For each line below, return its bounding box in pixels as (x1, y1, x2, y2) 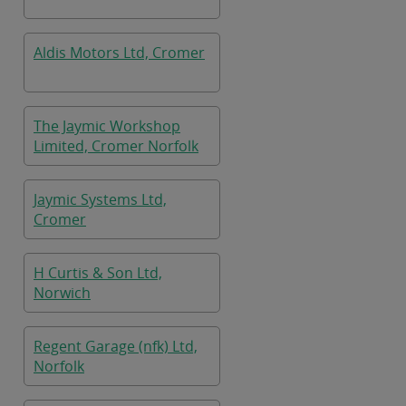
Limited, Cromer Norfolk (34, 136, 198, 156)
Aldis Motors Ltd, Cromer (34, 43, 205, 63)
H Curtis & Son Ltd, (34, 263, 162, 283)
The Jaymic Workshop (34, 116, 180, 136)
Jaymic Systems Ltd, (34, 189, 167, 209)
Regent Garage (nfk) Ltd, (34, 336, 198, 356)
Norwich (34, 283, 91, 303)
